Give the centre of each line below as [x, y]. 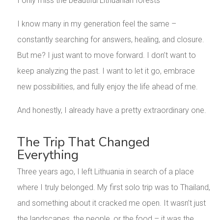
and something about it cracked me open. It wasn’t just [111, 203]
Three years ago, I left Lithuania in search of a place [105, 172]
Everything [48, 155]
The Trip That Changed [83, 142]
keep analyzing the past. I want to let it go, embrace [106, 71]
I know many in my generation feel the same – [96, 24]
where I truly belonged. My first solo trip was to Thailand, [113, 188]
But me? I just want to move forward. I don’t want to [106, 55]
